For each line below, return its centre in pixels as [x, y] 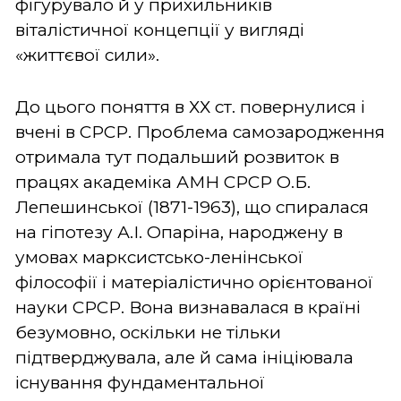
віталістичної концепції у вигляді [160, 30]
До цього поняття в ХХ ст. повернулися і [190, 107]
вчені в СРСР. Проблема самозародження [200, 132]
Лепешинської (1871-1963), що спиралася [192, 207]
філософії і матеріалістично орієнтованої [194, 282]
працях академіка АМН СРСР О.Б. [163, 182]
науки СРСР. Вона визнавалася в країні [188, 307]
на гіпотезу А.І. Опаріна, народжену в [179, 232]
